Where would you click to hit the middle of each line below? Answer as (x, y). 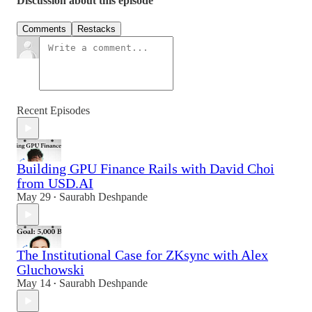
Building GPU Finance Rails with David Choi (146, 169)
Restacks (96, 29)
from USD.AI (55, 184)
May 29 (34, 197)
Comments (44, 29)
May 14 (34, 283)
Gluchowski (50, 270)
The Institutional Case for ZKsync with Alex (142, 255)
